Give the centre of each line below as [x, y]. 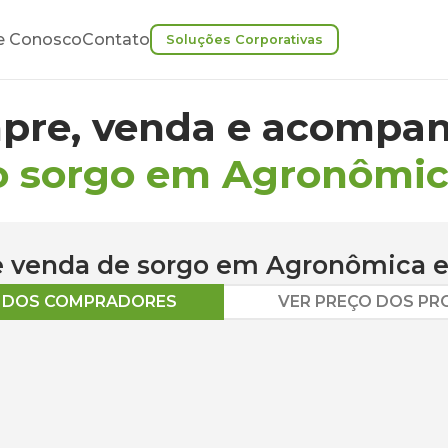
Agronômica [346, 265]
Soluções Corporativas [244, 39]
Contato [116, 39]
